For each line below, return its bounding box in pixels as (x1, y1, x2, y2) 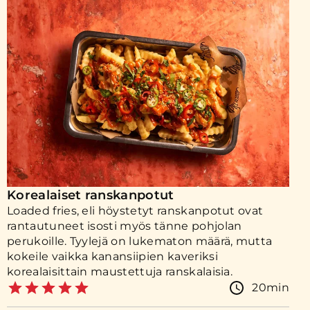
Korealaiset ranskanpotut (7, 188, 174, 203)
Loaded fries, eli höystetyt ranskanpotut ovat (7, 204, 264, 217)
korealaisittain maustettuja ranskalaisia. (7, 265, 233, 278)
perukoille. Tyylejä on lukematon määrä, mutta (7, 235, 273, 248)
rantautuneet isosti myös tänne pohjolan (7, 219, 242, 232)
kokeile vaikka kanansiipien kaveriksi (7, 250, 218, 263)
